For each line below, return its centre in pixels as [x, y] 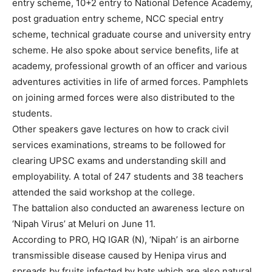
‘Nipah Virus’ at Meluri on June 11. [84, 224]
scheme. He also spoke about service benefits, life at [125, 50]
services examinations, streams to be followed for [119, 145]
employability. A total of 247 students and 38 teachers [128, 176]
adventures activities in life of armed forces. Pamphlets [130, 82]
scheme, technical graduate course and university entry [131, 34]
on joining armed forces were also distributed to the [124, 97]
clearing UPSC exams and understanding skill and [119, 161]
